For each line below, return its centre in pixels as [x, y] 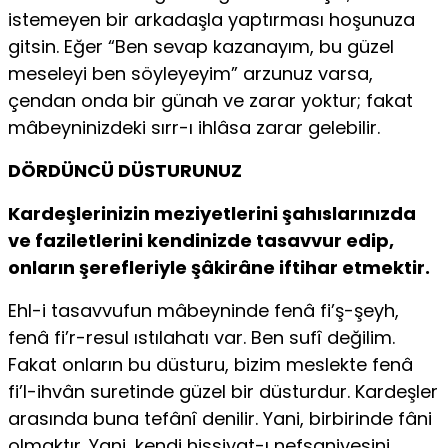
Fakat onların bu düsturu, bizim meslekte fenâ [210, 365]
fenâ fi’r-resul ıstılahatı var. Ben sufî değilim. [201, 338]
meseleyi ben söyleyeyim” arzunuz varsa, [190, 74]
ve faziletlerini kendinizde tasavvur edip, [201, 241]
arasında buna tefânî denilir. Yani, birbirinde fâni [220, 419]
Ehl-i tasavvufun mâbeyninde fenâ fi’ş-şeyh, [203, 311]
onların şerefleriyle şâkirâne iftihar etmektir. [219, 268]
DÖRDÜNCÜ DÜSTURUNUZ [125, 171]
